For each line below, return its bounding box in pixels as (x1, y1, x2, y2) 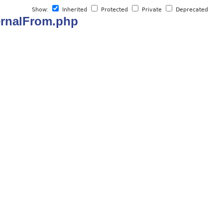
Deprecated (174, 6, 209, 13)
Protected (99, 6, 130, 13)
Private (140, 6, 164, 13)
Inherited (60, 6, 90, 13)
